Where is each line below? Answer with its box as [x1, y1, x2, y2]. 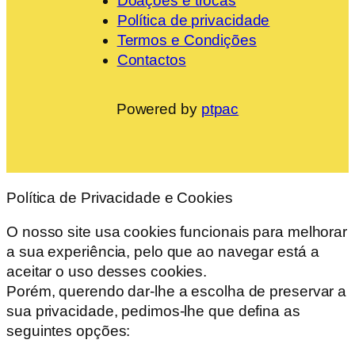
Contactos [116, 51, 186, 68]
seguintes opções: [6, 323, 131, 340]
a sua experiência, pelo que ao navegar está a [6, 243, 319, 261]
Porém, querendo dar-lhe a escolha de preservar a [6, 283, 347, 300]
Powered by [116, 100, 201, 117]
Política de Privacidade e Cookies [6, 189, 233, 206]
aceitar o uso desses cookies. [6, 263, 208, 281]
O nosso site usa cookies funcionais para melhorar [6, 223, 348, 241]
